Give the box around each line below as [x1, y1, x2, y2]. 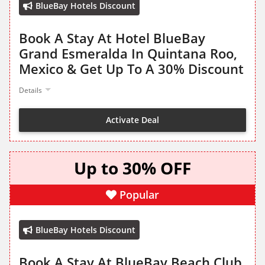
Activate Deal [106, 114, 159, 125]
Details [19, 85, 42, 96]
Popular [119, 188, 159, 202]
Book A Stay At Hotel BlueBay [19, 29, 205, 47]
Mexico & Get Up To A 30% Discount [19, 60, 244, 78]
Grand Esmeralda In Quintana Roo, [19, 44, 237, 63]
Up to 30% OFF [74, 157, 191, 180]
